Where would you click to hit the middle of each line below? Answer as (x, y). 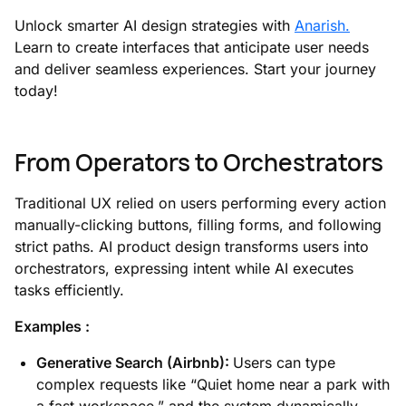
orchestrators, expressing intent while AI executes (184, 268)
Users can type (284, 362)
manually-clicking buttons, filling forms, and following (198, 224)
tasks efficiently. (69, 290)
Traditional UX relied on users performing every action (200, 203)
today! (36, 90)
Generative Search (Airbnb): (135, 362)
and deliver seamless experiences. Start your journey (195, 68)
